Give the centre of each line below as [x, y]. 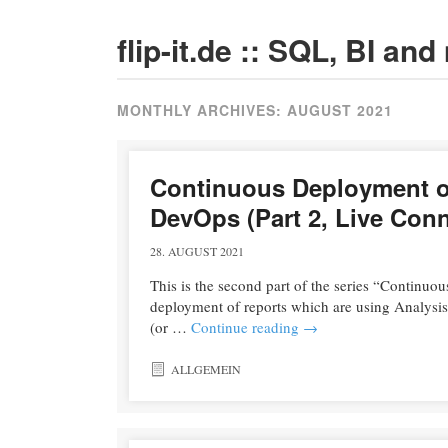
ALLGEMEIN [205, 369]
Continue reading [246, 327]
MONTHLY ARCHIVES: [202, 110]
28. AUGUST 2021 [196, 250]
